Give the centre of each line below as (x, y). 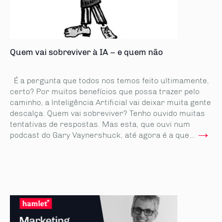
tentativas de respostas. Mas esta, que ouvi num (100, 124)
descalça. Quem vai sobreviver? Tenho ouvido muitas (108, 113)
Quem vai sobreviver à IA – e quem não (86, 52)
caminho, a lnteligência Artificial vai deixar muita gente (111, 102)
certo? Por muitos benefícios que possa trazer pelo (105, 91)
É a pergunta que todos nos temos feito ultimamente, (110, 81)
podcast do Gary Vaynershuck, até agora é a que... (103, 135)
